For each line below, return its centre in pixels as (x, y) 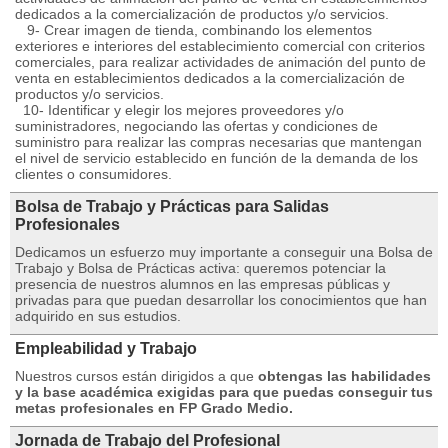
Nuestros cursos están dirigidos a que (136, 376)
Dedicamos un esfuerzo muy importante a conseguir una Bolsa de (224, 252)
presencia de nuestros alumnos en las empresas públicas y (202, 284)
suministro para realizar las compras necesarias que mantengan (218, 142)
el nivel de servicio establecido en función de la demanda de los (216, 158)
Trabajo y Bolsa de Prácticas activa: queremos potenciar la (200, 268)
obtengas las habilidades (344, 376)
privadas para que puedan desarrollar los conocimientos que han (221, 300)
